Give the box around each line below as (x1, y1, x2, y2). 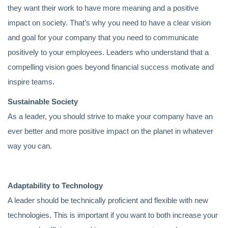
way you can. (8, 141, 52, 150)
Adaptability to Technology (8, 181, 103, 190)
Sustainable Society (8, 97, 78, 106)
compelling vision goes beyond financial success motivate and (8, 63, 214, 71)
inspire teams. (8, 77, 54, 86)
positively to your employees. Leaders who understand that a (8, 48, 209, 56)
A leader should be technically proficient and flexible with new (8, 196, 208, 205)
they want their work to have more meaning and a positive (8, 4, 198, 12)
